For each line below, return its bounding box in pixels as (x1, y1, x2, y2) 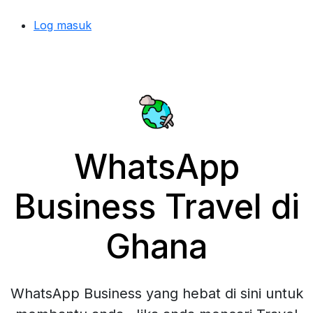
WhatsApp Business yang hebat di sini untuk (10, 285, 303, 302)
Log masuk (34, 18, 92, 32)
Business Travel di (13, 186, 300, 227)
